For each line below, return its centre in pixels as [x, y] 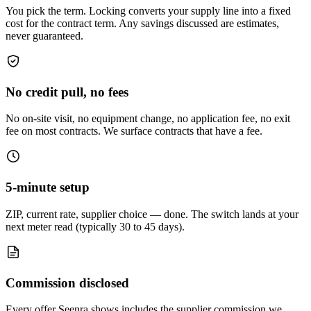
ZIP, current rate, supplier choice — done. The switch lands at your [152, 214]
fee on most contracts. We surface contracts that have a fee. [134, 131]
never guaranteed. [44, 35]
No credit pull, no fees [67, 92]
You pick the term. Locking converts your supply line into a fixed [148, 10]
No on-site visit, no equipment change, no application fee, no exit [148, 119]
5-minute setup [48, 187]
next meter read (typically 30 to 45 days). [95, 226]
